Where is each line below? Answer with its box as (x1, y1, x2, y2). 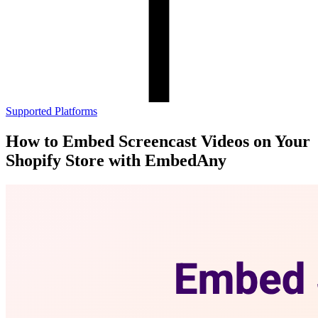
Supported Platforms (6, 105, 97, 117)
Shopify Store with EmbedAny (6, 150, 226, 170)
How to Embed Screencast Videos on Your (6, 131, 310, 150)
